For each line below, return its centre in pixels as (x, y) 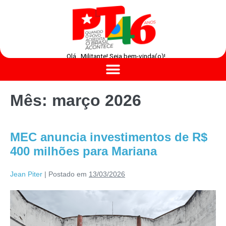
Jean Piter (26, 174)
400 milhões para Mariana (83, 151)
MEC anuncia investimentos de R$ (109, 137)
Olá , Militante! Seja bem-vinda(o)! (116, 56)
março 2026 (97, 101)
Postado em (68, 174)
